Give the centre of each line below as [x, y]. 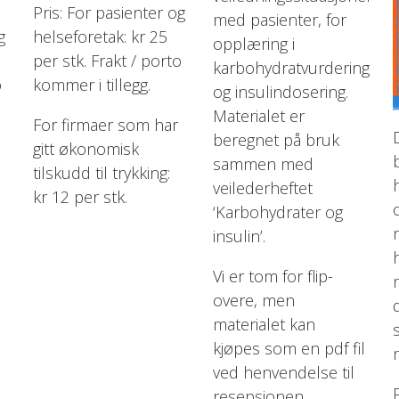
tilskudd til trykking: [101, 172]
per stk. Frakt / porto [107, 60]
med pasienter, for [280, 20]
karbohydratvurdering [292, 68]
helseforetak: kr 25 [100, 36]
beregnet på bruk [277, 140]
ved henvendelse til [284, 373]
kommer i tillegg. [91, 84]
